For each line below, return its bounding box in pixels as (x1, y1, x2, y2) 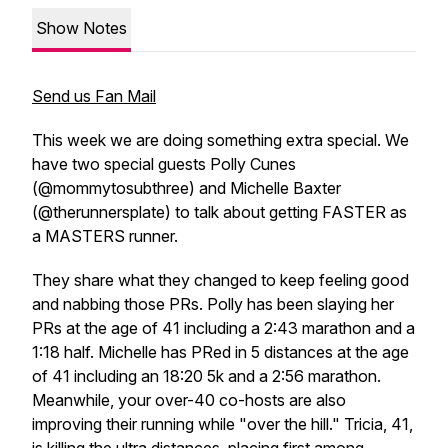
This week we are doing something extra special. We (32, 130, 409, 150)
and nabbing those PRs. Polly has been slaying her (32, 294, 394, 314)
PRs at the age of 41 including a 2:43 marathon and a (32, 318, 415, 338)
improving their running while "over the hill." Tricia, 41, (32, 414, 413, 434)
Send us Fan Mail (32, 86, 156, 106)
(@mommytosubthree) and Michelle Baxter (32, 178, 341, 198)
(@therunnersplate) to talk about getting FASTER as (32, 202, 407, 222)
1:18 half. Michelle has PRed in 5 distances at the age (32, 342, 409, 362)
